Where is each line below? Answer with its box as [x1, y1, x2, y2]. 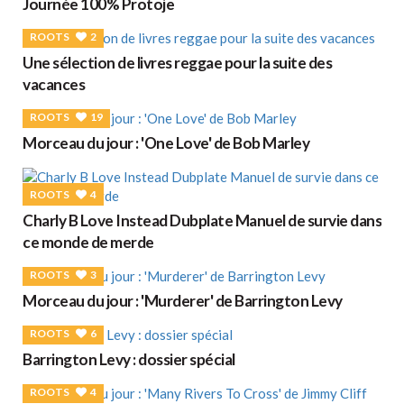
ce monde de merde [23, 232, 154, 252]
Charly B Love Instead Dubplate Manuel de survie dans [23, 210, 381, 230]
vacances [23, 74, 85, 94]
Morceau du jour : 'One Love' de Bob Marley [23, 133, 309, 152]
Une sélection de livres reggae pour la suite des [23, 52, 332, 72]
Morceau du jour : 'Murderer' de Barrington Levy [23, 290, 343, 310]
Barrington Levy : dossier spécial [23, 349, 235, 369]
